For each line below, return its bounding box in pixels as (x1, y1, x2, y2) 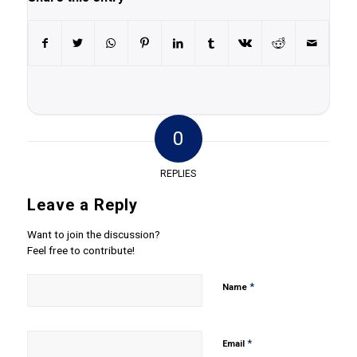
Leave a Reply (26, 194, 138, 214)
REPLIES (160, 167, 197, 179)
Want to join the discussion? (26, 227, 160, 241)
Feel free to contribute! (26, 243, 135, 257)
